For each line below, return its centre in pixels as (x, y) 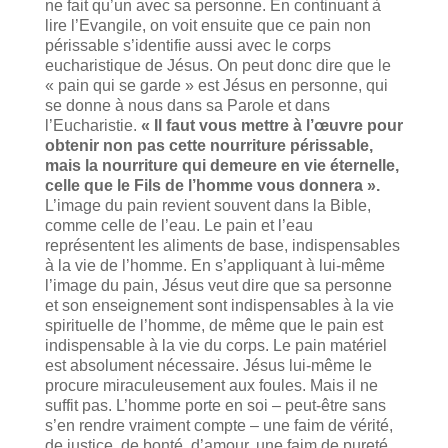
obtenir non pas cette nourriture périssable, (208, 145)
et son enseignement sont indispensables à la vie (219, 305)
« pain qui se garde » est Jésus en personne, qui (216, 85)
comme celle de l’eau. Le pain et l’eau (178, 225)
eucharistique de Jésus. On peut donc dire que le (217, 65)
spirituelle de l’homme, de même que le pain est (213, 325)
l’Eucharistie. (92, 125)
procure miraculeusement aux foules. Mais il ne (211, 385)
